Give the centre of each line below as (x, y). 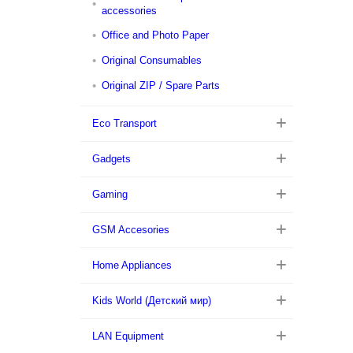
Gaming (110, 194)
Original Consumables (152, 60)
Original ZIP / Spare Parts (161, 85)
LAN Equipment (128, 336)
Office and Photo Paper (155, 35)
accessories (129, 11)
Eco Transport (124, 123)
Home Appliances (132, 265)
